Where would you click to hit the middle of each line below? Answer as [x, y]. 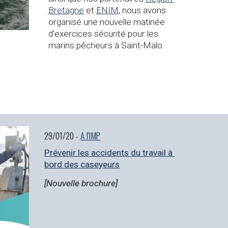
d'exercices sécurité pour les [103, 34]
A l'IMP [91, 135]
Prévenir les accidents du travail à [109, 153]
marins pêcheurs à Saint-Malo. [106, 46]
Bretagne [66, 10]
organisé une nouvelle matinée [106, 22]
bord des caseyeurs [82, 165]
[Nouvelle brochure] [81, 183]
